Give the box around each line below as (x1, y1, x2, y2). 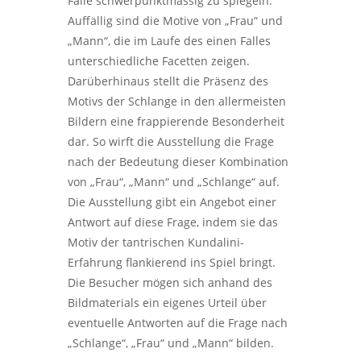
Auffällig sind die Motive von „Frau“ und (68, 13, 283, 29)
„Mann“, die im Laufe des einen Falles (68, 33, 271, 49)
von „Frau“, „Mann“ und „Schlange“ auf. (68, 174, 280, 190)
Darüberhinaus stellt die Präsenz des (68, 73, 268, 89)
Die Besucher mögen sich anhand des (68, 275, 272, 291)
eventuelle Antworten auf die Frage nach (68, 315, 288, 331)
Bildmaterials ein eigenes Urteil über (68, 295, 267, 311)
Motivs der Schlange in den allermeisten (68, 93, 286, 110)
